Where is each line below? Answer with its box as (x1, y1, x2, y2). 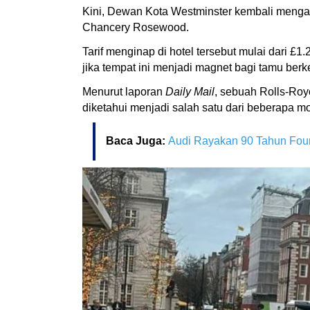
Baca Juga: (106, 134, 168, 147)
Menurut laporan (82, 85, 165, 98)
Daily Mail (165, 85, 215, 98)
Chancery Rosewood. (82, 21, 192, 33)
